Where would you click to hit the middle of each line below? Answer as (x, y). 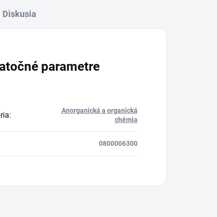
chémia (126, 120)
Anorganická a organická (99, 111)
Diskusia (19, 14)
